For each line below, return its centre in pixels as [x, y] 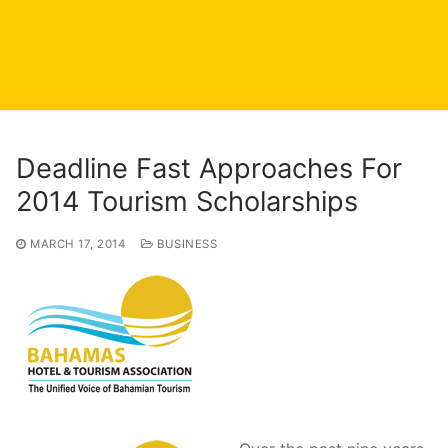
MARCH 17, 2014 [77, 243]
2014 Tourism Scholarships [187, 201]
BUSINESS [185, 243]
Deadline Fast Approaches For [209, 168]
